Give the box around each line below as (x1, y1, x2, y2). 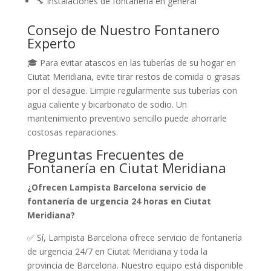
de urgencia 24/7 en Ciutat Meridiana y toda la (27, 245, 207, 257)
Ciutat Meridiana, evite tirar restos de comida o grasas (27, 70, 240, 82)
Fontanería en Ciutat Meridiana (27, 158, 226, 177)
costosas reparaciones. (27, 126, 118, 138)
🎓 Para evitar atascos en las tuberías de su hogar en (27, 56, 236, 68)
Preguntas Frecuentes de (27, 145, 184, 163)
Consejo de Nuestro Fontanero (27, 20, 220, 39)
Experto (27, 33, 76, 52)
